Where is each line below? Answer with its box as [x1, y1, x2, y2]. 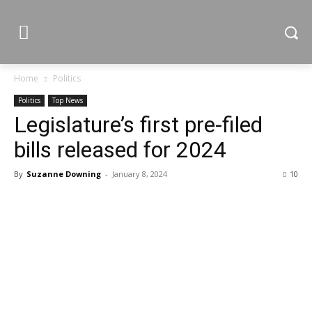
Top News [52, 95, 83, 105]
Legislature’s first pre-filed [14, 111, 263, 138]
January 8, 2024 [112, 169, 167, 179]
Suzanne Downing [26, 169, 101, 179]
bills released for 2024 [14, 136, 226, 163]
